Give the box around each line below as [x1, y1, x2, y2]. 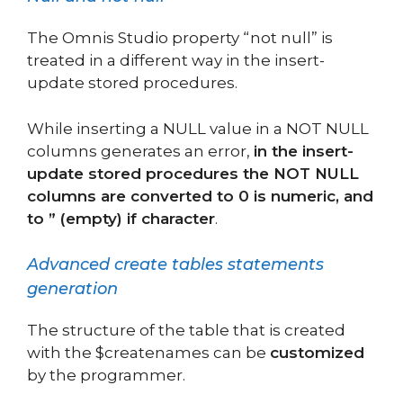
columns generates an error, [27, 141, 254, 160]
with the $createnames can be [27, 344, 270, 363]
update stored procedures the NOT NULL [27, 164, 359, 183]
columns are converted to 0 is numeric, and [27, 186, 373, 205]
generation [27, 279, 118, 300]
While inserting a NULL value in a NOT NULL [27, 119, 369, 138]
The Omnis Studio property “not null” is [27, 29, 333, 48]
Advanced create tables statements [27, 255, 324, 275]
